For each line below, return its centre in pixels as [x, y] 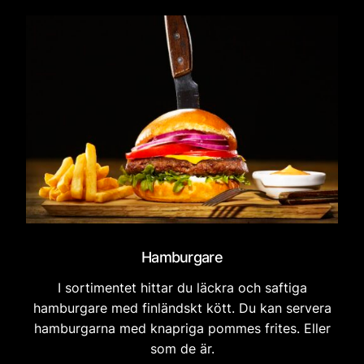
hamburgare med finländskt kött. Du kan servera [182, 308]
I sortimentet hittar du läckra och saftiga [182, 287]
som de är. [182, 348]
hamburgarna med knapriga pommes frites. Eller [182, 328]
